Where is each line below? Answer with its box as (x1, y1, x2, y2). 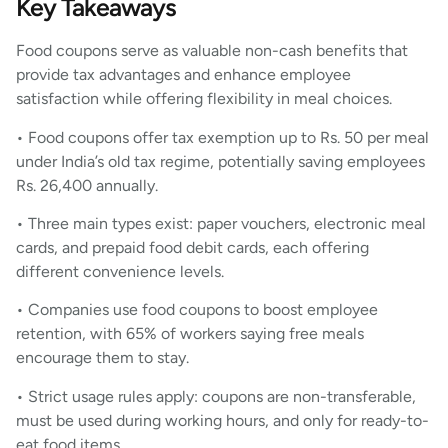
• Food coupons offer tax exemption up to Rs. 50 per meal (16, 127, 429, 147)
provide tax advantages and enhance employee (16, 65, 351, 85)
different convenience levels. (16, 261, 224, 281)
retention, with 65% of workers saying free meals (16, 324, 364, 344)
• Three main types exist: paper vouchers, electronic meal (16, 213, 426, 233)
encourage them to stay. (16, 348, 189, 368)
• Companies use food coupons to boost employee (16, 300, 378, 320)
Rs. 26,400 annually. (16, 175, 158, 195)
